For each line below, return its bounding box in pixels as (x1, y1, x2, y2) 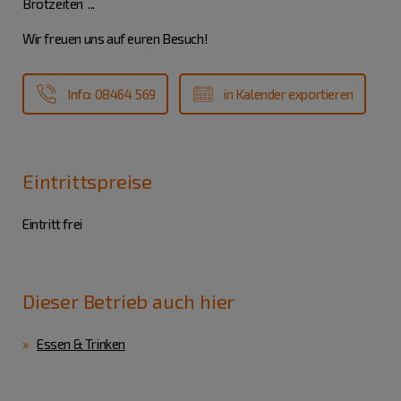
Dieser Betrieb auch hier (22, 289, 235, 313)
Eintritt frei (22, 216, 82, 233)
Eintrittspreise (22, 169, 152, 193)
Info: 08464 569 (67, 86, 156, 103)
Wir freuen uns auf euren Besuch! (22, 30, 209, 47)
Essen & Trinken (37, 336, 125, 353)
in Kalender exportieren (224, 86, 354, 103)
